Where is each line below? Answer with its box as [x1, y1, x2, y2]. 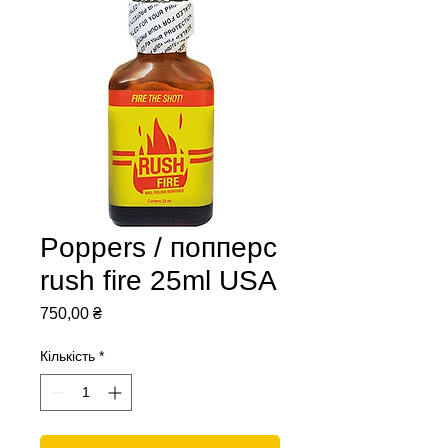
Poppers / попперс [40, 232, 277, 264]
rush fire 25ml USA [40, 265, 277, 297]
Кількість [40, 348, 95, 365]
